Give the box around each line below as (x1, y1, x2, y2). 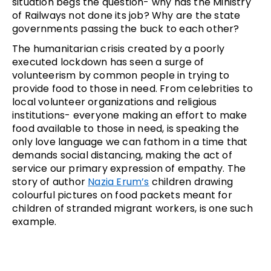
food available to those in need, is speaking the (12, 122, 240, 136)
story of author (12, 175, 88, 189)
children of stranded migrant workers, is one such (12, 201, 253, 216)
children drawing (149, 175, 233, 189)
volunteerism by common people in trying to (12, 68, 230, 83)
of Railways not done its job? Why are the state (12, 8, 241, 23)
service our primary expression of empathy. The (12, 162, 246, 176)
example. (12, 215, 57, 229)
